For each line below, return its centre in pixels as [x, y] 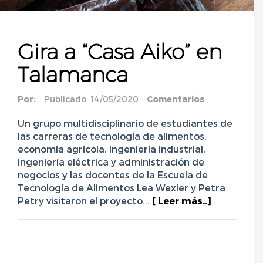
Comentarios [176, 99]
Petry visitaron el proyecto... [85, 201]
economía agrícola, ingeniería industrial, [112, 149]
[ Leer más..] [182, 201]
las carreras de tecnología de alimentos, [112, 136]
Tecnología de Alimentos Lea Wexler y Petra [122, 188]
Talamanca [73, 75]
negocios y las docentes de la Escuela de [113, 175]
